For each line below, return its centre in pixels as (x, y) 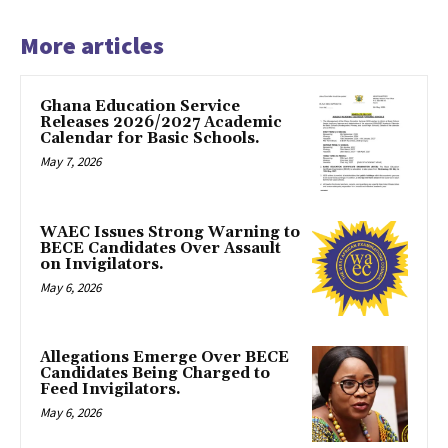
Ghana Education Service (140, 106)
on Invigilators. (102, 264)
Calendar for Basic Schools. (150, 138)
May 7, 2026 (70, 161)
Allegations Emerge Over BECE (164, 358)
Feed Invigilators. (110, 390)
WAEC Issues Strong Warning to (170, 232)
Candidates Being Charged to (155, 374)
